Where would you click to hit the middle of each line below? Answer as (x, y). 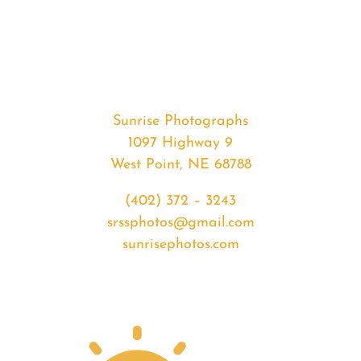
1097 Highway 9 (180, 143)
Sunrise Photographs (180, 122)
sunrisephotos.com (180, 245)
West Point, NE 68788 (180, 165)
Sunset (93, 110)
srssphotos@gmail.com (180, 223)
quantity (100, 131)
